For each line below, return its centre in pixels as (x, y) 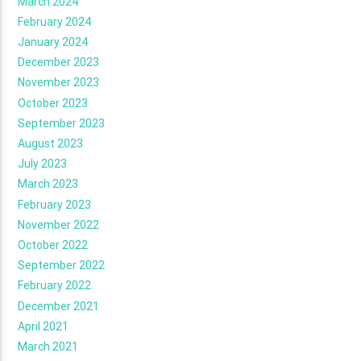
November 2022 (59, 224)
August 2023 (51, 143)
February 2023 (55, 204)
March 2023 (48, 184)
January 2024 (53, 42)
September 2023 (62, 123)
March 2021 (48, 346)
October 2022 (53, 245)
